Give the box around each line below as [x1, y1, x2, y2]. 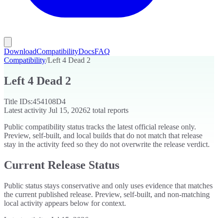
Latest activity [4, 106, 49, 114]
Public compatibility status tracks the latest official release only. [4, 122, 196, 131]
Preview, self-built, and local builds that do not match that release [4, 131, 202, 140]
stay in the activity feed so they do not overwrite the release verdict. [4, 140, 210, 148]
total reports [91, 106, 128, 114]
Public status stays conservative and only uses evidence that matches [4, 181, 213, 190]
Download [4, 47, 36, 55]
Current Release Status [4, 158, 119, 171]
